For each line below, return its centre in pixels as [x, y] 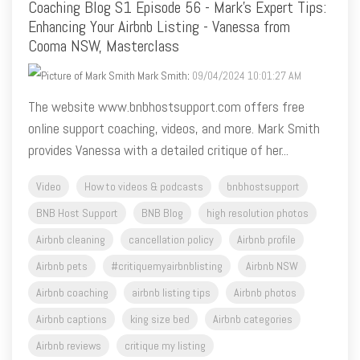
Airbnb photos [265, 292]
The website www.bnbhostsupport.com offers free [166, 106]
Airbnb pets [62, 266]
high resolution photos [258, 213]
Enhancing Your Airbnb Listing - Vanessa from [159, 26]
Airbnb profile [266, 239]
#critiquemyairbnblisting [167, 266]
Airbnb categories [253, 319]
